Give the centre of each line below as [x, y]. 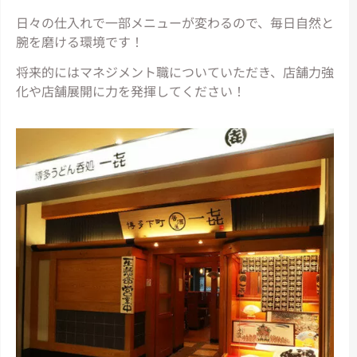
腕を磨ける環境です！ [79, 41]
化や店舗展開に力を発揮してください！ [130, 91]
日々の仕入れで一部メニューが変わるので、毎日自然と [175, 22]
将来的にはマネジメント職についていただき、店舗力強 [175, 72]
